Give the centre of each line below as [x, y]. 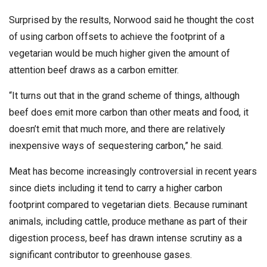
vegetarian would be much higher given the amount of [119, 53]
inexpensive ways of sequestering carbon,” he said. [116, 146]
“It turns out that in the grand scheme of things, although [124, 96]
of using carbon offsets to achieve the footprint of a [117, 37]
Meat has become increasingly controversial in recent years [133, 171]
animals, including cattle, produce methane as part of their [128, 221]
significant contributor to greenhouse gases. [100, 255]
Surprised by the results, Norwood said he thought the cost [131, 20]
